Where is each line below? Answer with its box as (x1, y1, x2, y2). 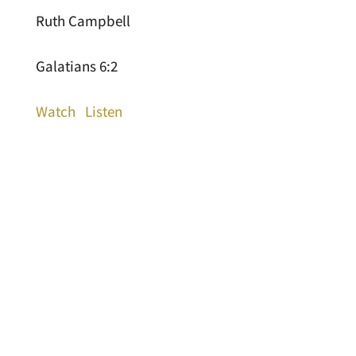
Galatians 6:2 (35, 56, 118, 75)
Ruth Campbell (35, 10, 130, 30)
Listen (84, 101, 122, 121)
